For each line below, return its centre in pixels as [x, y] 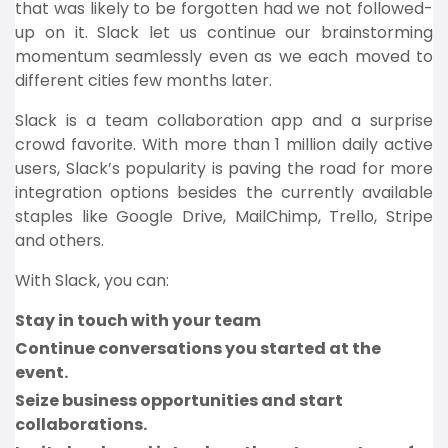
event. [41, 372]
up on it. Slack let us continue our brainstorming [224, 32]
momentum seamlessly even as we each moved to [224, 56]
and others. [59, 240]
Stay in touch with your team [138, 320]
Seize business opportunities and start [179, 400]
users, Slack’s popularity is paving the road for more [224, 168]
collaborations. [81, 424]
